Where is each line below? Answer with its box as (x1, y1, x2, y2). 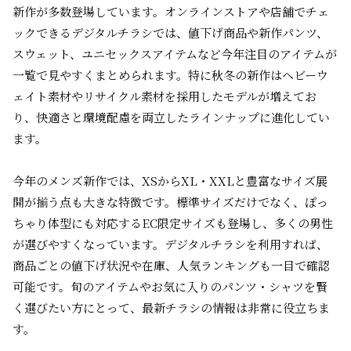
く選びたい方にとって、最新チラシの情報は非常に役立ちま (13, 299, 330, 316)
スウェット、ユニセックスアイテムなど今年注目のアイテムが (13, 45, 337, 62)
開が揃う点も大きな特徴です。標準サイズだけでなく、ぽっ (13, 194, 328, 210)
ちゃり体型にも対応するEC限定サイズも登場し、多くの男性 (13, 215, 333, 231)
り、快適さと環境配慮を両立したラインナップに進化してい (13, 109, 330, 125)
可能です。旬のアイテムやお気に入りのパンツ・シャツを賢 (13, 278, 327, 295)
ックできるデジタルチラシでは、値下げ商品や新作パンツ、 (13, 24, 328, 41)
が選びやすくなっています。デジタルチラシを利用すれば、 (13, 236, 328, 252)
